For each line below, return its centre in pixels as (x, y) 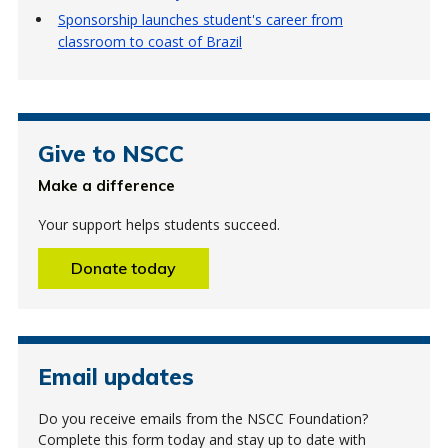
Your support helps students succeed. (158, 224)
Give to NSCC (110, 153)
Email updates (115, 376)
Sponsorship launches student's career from (200, 19)
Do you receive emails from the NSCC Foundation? (202, 418)
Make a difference (106, 185)
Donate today (123, 267)
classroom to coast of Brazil (149, 41)
